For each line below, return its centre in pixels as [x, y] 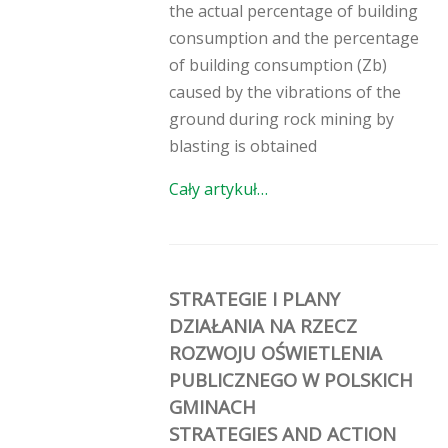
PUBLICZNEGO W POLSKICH [291, 379]
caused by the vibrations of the [285, 91]
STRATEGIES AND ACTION [282, 433]
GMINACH [212, 406]
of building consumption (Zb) [278, 64]
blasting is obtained [243, 145]
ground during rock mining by [281, 118]
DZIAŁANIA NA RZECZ [263, 325]
